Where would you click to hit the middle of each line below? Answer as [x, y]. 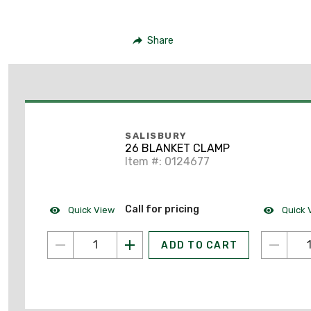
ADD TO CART [199, 245]
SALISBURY [156, 136]
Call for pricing [162, 209]
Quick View [90, 210]
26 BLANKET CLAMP [186, 149]
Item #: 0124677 [167, 162]
